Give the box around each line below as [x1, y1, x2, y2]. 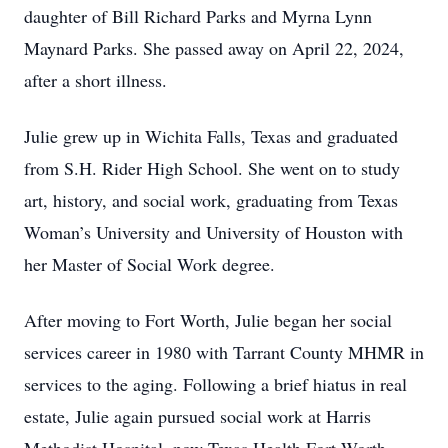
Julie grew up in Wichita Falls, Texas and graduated [24, 124, 398, 148]
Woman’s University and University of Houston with [24, 220, 403, 244]
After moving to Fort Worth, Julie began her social [24, 308, 392, 332]
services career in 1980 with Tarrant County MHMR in [24, 340, 424, 364]
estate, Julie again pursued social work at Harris [24, 404, 371, 428]
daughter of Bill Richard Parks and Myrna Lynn [24, 4, 372, 28]
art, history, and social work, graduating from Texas [24, 188, 398, 212]
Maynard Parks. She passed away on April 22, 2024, [24, 36, 404, 60]
